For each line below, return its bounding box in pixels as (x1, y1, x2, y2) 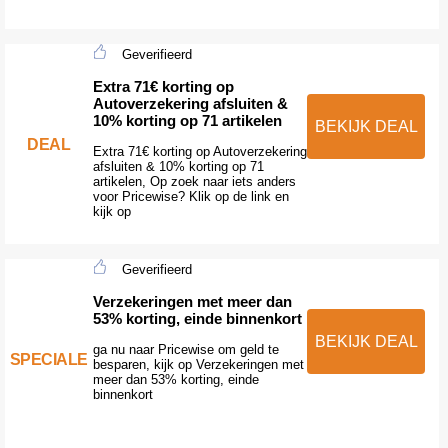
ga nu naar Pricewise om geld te (92, 341, 279, 357)
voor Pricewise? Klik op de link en (92, 188, 289, 204)
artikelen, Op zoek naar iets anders (92, 173, 296, 189)
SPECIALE (9, 350, 88, 368)
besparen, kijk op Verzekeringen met (92, 356, 304, 372)
